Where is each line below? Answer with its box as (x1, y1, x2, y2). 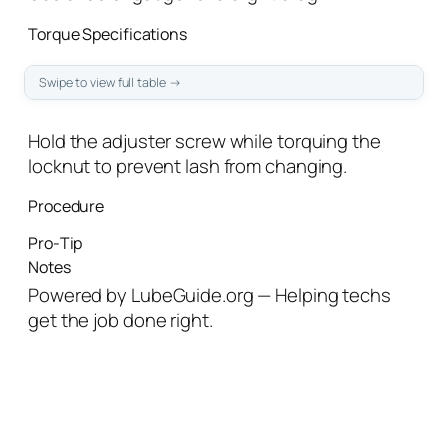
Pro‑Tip (28, 231, 83, 254)
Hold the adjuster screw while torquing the (28, 127, 381, 154)
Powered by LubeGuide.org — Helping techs (28, 281, 391, 308)
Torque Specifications (28, 22, 187, 45)
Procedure (28, 195, 105, 218)
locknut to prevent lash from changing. (28, 152, 348, 179)
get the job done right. (28, 306, 213, 333)
